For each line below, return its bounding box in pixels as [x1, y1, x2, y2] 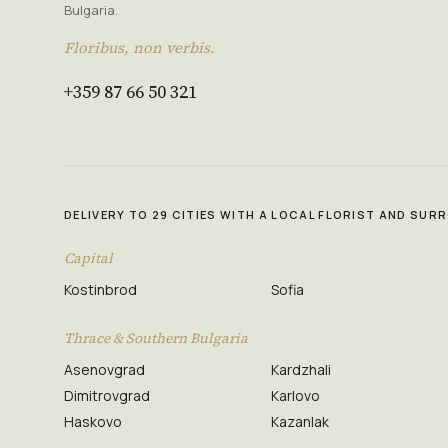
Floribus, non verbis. [64, 37, 215, 58]
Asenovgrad [64, 360, 145, 379]
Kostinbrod [64, 280, 137, 299]
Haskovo [64, 412, 122, 431]
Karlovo [271, 386, 321, 405]
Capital [64, 248, 113, 268]
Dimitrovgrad [64, 386, 150, 405]
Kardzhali [271, 360, 332, 379]
